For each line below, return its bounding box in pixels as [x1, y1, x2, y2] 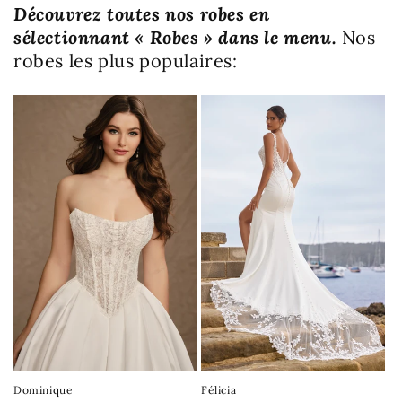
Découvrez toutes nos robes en [13, 3, 270, 26]
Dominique [13, 382, 74, 397]
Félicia [201, 382, 237, 397]
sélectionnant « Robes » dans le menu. [13, 26, 342, 49]
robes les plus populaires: [13, 49, 238, 73]
